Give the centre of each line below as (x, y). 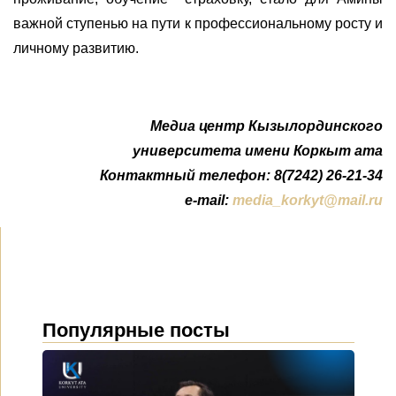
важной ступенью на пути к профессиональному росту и (198, 24)
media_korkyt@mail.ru (308, 201)
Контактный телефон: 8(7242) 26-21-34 (241, 176)
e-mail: (207, 201)
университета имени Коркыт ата (258, 151)
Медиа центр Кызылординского (267, 126)
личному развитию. (76, 49)
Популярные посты (136, 331)
